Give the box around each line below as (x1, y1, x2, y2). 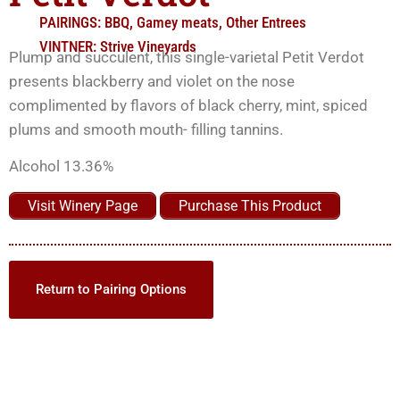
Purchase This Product (179, 196, 321, 214)
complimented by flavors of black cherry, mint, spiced (9, 96, 368, 114)
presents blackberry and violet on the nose (9, 71, 295, 90)
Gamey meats (137, 12, 219, 31)
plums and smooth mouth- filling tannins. (9, 120, 283, 138)
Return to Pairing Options (36, 280, 187, 297)
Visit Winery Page (28, 196, 137, 214)
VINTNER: (39, 37, 96, 55)
